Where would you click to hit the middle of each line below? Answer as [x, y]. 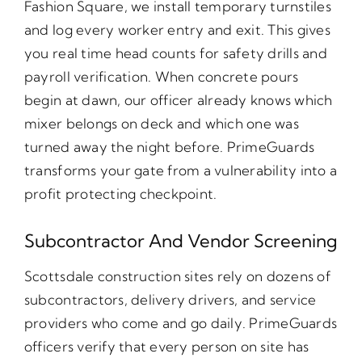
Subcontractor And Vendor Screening [181, 241]
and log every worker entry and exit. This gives [177, 30]
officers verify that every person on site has [166, 347]
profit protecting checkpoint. [120, 194]
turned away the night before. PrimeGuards [169, 147]
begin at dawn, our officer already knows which [178, 100]
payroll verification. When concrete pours [161, 77]
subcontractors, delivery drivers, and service [170, 300]
